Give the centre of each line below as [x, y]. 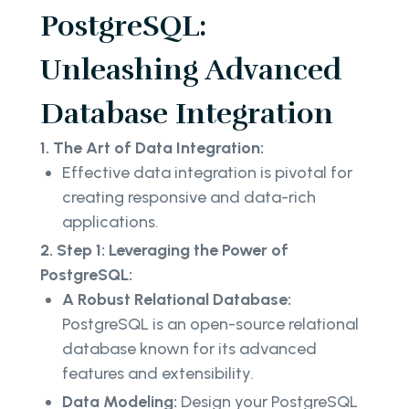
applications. [110, 221]
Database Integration [187, 113]
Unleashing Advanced [191, 69]
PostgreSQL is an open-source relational [210, 324]
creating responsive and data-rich [189, 197]
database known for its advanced [189, 348]
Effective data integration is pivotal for [207, 172]
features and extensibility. [158, 373]
